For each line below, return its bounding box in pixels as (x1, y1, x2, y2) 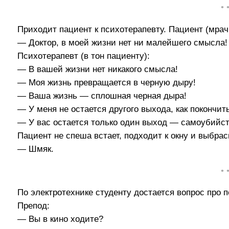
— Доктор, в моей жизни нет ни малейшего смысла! (17, 37, 228, 48)
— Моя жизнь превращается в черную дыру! (17, 77, 196, 87)
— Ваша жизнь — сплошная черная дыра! (17, 90, 187, 101)
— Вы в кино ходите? (17, 214, 104, 224)
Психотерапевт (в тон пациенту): (17, 51, 150, 61)
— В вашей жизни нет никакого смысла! (17, 64, 178, 74)
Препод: (17, 201, 50, 211)
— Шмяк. (17, 144, 54, 154)
